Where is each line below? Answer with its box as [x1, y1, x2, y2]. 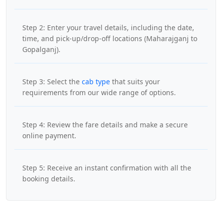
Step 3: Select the [22, 77, 82, 86]
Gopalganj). [22, 45, 60, 54]
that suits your [110, 77, 160, 86]
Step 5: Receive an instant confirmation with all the [22, 163, 191, 172]
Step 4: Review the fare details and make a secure [22, 120, 188, 129]
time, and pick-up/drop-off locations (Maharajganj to [22, 34, 197, 43]
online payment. [22, 131, 76, 140]
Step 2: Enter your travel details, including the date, [22, 23, 194, 32]
